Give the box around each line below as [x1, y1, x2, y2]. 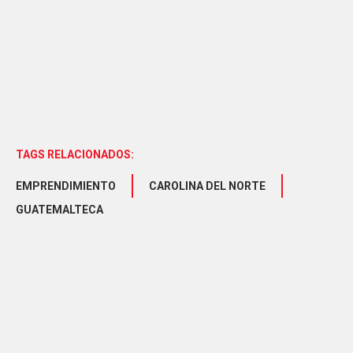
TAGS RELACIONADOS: [16, 147, 134, 161]
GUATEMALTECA [16, 203, 103, 216]
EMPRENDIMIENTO [16, 179, 116, 192]
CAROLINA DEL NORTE [149, 179, 266, 192]
